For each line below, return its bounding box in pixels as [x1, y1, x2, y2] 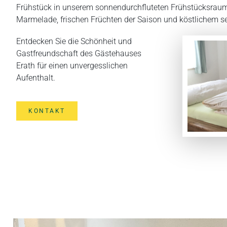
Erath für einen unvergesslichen [16, 60, 128, 70]
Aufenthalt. [16, 72, 55, 83]
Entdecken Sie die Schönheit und [16, 36, 132, 46]
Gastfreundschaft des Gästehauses [16, 48, 141, 58]
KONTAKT [28, 107, 65, 115]
